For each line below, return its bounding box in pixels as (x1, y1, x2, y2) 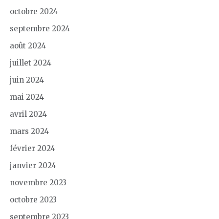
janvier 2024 (10, 160, 56, 170)
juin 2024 (10, 75, 44, 85)
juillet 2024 (10, 58, 51, 67)
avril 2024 (10, 109, 47, 119)
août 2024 (10, 41, 46, 50)
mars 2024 (10, 126, 49, 136)
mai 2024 (10, 92, 44, 102)
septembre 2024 (10, 23, 70, 33)
